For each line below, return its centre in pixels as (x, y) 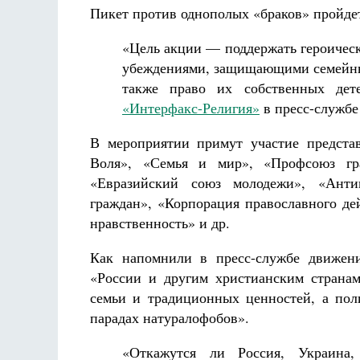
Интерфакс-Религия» (194, 108)
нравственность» (143, 223)
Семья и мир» (199, 162)
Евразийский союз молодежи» (200, 182)
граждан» (119, 202)
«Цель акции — (172, 47)
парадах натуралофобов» (168, 317)
